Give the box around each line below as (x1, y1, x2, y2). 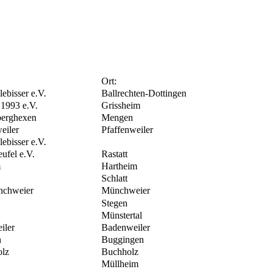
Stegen (101, 198, 127, 209)
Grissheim (101, 100, 140, 111)
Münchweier (101, 185, 150, 196)
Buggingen (101, 234, 144, 245)
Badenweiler (101, 222, 150, 233)
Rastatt (101, 149, 127, 160)
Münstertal (101, 210, 142, 221)
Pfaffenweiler (101, 124, 153, 135)
